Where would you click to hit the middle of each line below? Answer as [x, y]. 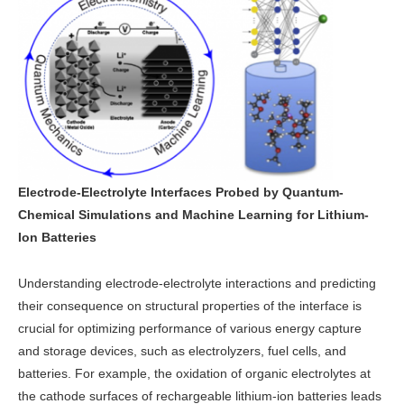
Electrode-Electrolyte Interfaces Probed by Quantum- [181, 193]
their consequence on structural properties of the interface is [190, 305]
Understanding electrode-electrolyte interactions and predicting [197, 283]
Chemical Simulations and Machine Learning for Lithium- [193, 215]
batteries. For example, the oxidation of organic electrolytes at [194, 373]
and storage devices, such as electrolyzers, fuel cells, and [182, 350]
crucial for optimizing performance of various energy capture [190, 328]
